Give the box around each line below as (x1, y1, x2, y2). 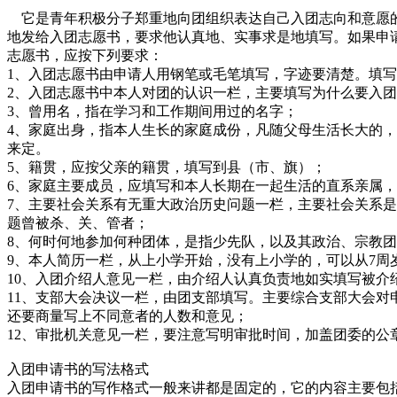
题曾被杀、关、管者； (7, 214, 149, 230)
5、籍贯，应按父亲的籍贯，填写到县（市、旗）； (7, 159, 326, 175)
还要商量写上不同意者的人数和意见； (7, 307, 248, 323)
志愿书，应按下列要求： (7, 47, 163, 63)
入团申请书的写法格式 (7, 361, 149, 377)
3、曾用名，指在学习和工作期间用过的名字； (7, 103, 298, 119)
